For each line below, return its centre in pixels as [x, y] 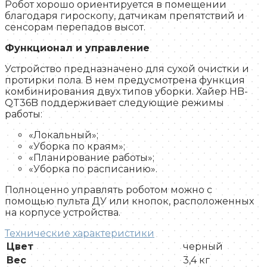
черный [203, 247]
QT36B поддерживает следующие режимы [114, 103]
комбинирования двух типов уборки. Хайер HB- [126, 92]
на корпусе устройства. [63, 213]
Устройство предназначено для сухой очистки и [127, 69]
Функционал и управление [77, 48]
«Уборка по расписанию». [93, 169]
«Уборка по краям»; [77, 147]
